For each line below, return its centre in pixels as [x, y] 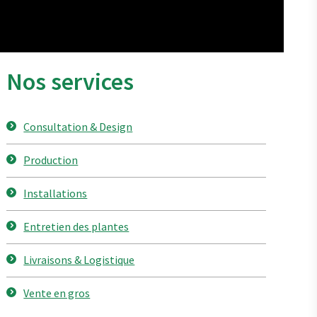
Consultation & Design [78, 127]
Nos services [70, 81]
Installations [56, 193]
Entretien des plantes [76, 226]
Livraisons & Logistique [79, 260]
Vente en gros [57, 293]
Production [51, 160]
